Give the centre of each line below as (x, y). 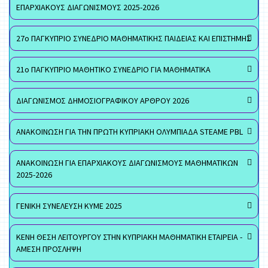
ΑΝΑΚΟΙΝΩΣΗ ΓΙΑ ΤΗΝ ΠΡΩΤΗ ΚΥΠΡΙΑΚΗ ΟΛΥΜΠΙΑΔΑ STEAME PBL (130, 132)
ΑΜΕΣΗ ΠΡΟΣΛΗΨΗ (49, 249)
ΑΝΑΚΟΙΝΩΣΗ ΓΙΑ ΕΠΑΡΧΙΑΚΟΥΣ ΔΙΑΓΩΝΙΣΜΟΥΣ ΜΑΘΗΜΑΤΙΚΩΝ (127, 163)
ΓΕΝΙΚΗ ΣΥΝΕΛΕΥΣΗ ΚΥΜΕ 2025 (69, 206)
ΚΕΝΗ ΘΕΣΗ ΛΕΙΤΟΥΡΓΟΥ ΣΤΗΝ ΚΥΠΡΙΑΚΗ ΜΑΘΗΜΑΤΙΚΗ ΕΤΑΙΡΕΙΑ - (129, 237)
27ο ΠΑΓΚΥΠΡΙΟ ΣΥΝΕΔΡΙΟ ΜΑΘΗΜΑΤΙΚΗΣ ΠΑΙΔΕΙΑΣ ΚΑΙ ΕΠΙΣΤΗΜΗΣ (134, 38)
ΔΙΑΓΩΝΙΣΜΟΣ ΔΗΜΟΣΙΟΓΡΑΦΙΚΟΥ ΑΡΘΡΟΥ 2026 (103, 100)
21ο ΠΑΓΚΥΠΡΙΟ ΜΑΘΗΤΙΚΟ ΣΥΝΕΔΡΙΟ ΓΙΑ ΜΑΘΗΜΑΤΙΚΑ (113, 69)
